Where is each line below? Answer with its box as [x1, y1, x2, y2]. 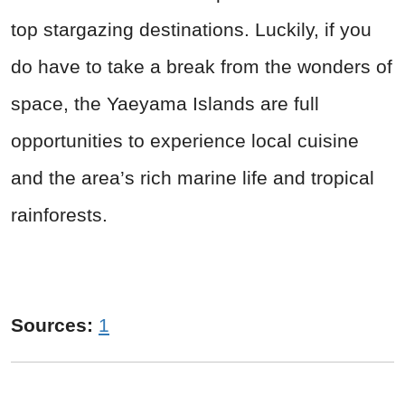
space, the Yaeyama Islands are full [11, 92, 319, 114]
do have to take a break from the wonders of [11, 55, 392, 77]
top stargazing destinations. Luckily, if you [11, 18, 372, 40]
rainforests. [11, 203, 108, 225]
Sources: [11, 314, 99, 335]
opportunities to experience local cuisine [11, 129, 359, 151]
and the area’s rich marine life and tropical [11, 166, 374, 188]
